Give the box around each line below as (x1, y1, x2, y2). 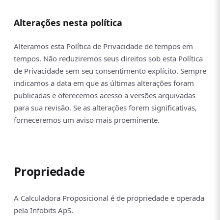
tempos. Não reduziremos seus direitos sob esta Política (14, 53, 203, 63)
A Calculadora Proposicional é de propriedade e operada (14, 193, 204, 203)
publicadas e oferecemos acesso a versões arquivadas (14, 90, 195, 100)
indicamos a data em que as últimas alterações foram (14, 78, 194, 88)
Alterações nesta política (14, 16, 122, 28)
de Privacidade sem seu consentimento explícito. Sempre (14, 65, 206, 76)
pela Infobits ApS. (14, 205, 73, 216)
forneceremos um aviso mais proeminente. (14, 114, 160, 125)
